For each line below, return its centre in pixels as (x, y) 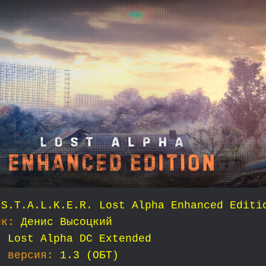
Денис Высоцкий (66, 222)
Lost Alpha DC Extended (80, 239)
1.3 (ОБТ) (89, 256)
